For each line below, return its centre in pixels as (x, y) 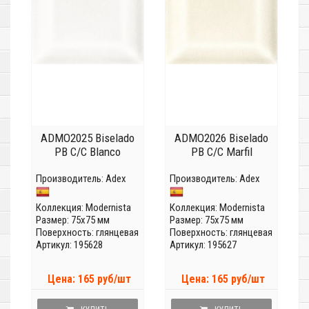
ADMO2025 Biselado (88, 138)
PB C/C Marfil (221, 152)
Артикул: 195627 (203, 245)
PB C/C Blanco (88, 152)
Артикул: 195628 (69, 245)
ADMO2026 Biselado (221, 138)
